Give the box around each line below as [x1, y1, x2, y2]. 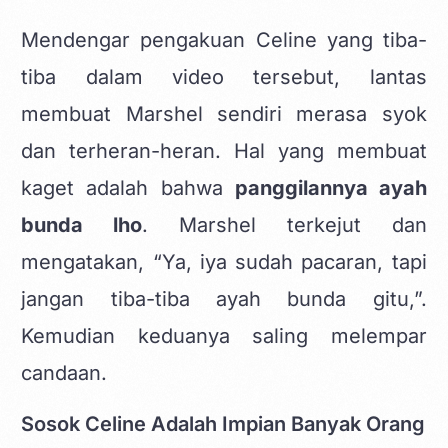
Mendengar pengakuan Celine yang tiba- [21, 27, 427, 52]
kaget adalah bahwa [21, 175, 235, 200]
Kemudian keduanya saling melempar [21, 323, 427, 348]
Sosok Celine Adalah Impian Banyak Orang [21, 411, 426, 436]
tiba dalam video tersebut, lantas [21, 64, 427, 89]
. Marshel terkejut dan [142, 212, 427, 237]
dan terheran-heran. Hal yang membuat [21, 138, 427, 163]
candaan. [21, 360, 108, 385]
